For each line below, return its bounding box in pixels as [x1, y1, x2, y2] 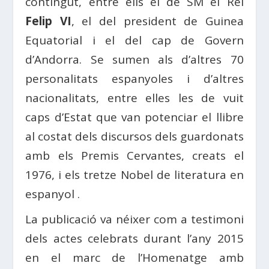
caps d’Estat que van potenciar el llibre [25, 109, 244, 125]
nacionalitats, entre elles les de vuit [25, 90, 244, 106]
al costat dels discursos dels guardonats [25, 128, 244, 145]
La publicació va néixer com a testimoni [25, 211, 244, 228]
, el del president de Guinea [71, 13, 244, 29]
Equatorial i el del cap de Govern [25, 32, 244, 49]
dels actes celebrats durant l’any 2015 [25, 231, 244, 247]
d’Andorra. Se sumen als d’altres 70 [25, 52, 244, 68]
